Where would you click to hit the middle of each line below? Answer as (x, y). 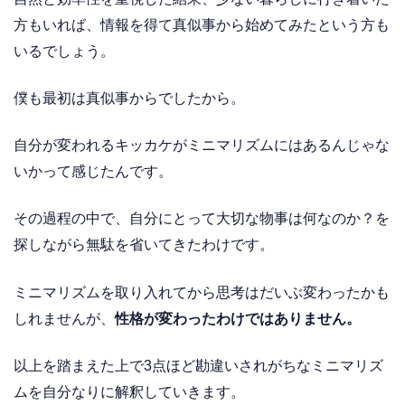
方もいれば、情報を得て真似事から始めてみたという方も (202, 24)
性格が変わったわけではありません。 (238, 318)
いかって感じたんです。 (93, 172)
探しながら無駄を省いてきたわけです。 (144, 245)
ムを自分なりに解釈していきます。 (129, 391)
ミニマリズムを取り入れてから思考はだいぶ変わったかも (202, 292)
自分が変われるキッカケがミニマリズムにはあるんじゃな (202, 146)
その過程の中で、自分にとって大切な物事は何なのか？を (202, 219)
